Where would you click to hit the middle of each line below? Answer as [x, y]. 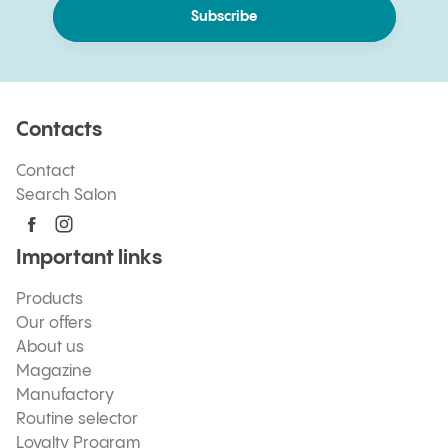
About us [50, 347]
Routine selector [77, 419]
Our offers [54, 323]
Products [49, 299]
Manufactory [65, 395]
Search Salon [66, 195]
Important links [89, 258]
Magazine [54, 371]
